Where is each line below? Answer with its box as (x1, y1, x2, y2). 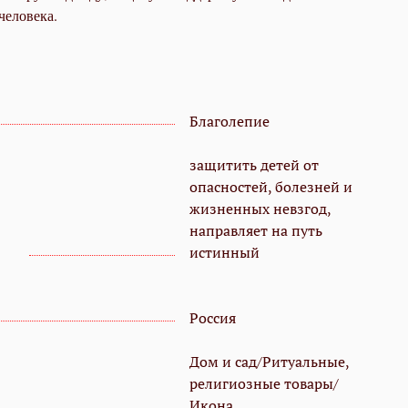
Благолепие (189, 111, 270, 132)
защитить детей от (189, 155, 319, 176)
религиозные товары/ (189, 373, 339, 394)
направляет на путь (189, 220, 322, 241)
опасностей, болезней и (189, 177, 352, 198)
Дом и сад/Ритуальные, (189, 352, 349, 372)
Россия (189, 308, 236, 329)
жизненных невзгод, (189, 199, 331, 219)
